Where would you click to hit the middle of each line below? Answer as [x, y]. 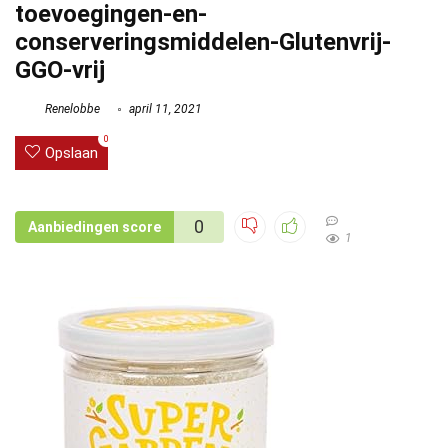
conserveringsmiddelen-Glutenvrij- [203, 42]
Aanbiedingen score [94, 227]
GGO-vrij [60, 70]
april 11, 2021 [164, 109]
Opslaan [71, 153]
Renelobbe [71, 109]
